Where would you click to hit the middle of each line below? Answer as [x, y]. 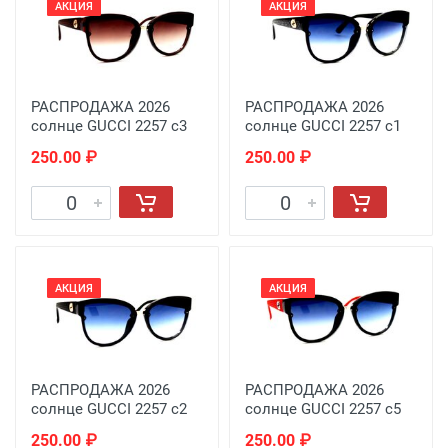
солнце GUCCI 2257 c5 [323, 408]
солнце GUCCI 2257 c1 [323, 126]
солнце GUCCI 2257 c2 [109, 408]
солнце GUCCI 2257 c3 [109, 126]
